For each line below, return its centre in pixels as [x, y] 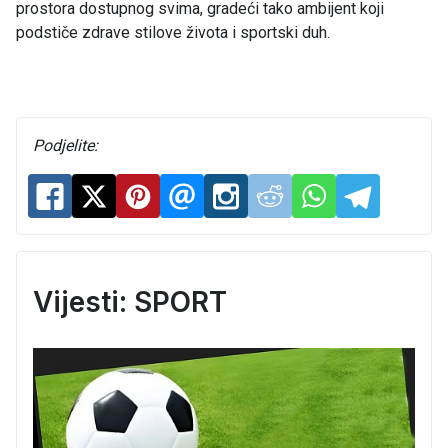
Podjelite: [65, 145]
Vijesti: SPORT [130, 301]
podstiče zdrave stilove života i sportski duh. [173, 32]
